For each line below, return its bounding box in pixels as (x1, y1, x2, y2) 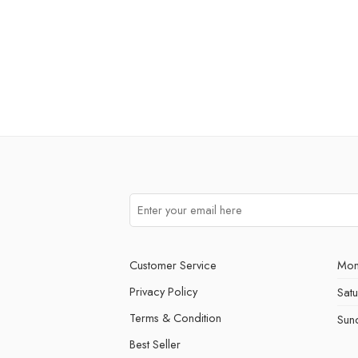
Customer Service (129, 256, 217, 273)
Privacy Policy (129, 282, 197, 300)
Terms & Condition (129, 308, 221, 326)
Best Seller (129, 335, 181, 352)
